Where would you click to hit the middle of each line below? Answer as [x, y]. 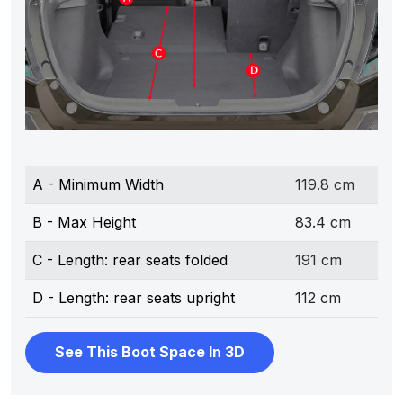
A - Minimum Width [98, 184]
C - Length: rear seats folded [130, 260]
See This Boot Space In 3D [150, 352]
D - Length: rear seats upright [134, 297]
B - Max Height [84, 222]
